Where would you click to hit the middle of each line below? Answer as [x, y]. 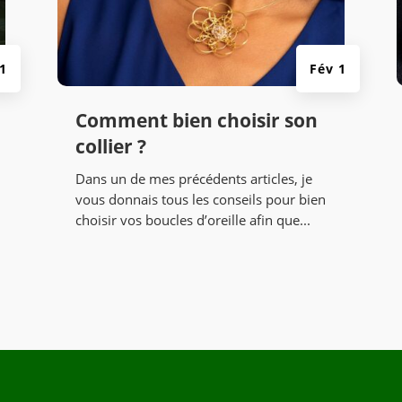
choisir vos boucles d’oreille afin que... [192, 220]
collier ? [110, 147]
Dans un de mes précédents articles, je [193, 179]
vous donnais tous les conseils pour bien [200, 200]
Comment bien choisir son [196, 121]
